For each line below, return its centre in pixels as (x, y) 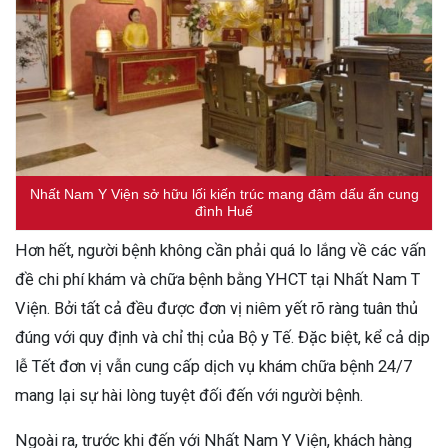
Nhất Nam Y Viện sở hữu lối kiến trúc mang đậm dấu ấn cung (224, 194)
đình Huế (224, 211)
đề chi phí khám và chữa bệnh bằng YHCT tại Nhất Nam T (217, 280)
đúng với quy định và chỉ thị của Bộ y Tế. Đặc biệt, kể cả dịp (222, 338)
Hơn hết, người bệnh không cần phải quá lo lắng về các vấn (220, 251)
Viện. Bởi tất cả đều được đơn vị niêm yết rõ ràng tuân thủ (216, 309)
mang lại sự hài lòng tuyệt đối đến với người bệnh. (189, 396)
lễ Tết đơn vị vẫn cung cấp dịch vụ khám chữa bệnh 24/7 (213, 367)
